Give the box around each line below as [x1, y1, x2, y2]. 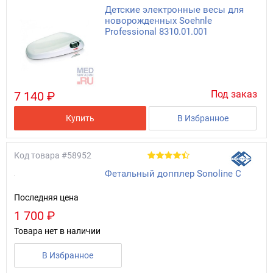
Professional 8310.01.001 [104, 26, 208, 37]
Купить [66, 113, 95, 123]
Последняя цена [14, 192, 79, 202]
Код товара [14, 150, 60, 160]
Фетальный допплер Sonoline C [104, 168, 241, 179]
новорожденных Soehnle [104, 15, 212, 26]
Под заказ [211, 88, 257, 100]
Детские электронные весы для [104, 4, 244, 15]
